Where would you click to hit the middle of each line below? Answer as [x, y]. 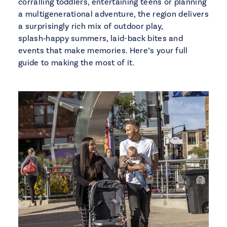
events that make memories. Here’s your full [103, 51]
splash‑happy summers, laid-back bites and [101, 39]
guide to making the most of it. [77, 63]
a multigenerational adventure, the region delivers [114, 14]
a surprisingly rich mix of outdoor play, [91, 26]
